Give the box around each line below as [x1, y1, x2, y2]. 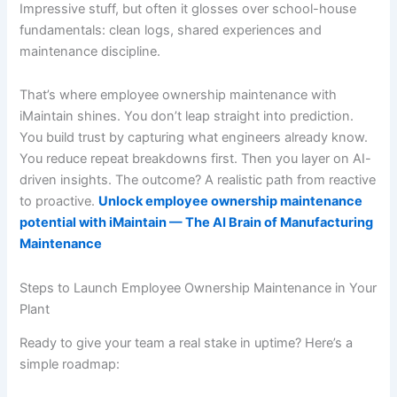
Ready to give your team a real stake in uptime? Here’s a [19, 334, 354, 351]
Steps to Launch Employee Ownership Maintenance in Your [19, 279, 378, 296]
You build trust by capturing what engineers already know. [19, 129, 369, 146]
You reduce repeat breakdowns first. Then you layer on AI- [19, 151, 372, 167]
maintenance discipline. [19, 43, 161, 59]
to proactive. [19, 193, 99, 210]
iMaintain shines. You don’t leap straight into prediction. [19, 108, 354, 125]
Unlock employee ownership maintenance [98, 193, 363, 210]
